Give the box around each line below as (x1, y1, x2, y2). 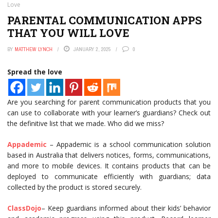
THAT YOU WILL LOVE (7, 26, 129, 40)
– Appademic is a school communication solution (47, 140, 211, 149)
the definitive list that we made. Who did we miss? (7, 119, 164, 128)
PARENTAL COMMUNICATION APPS (7, 13, 202, 27)
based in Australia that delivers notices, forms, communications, (7, 150, 211, 160)
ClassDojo (7, 203, 41, 213)
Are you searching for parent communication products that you (7, 97, 211, 107)
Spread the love (7, 67, 62, 76)
